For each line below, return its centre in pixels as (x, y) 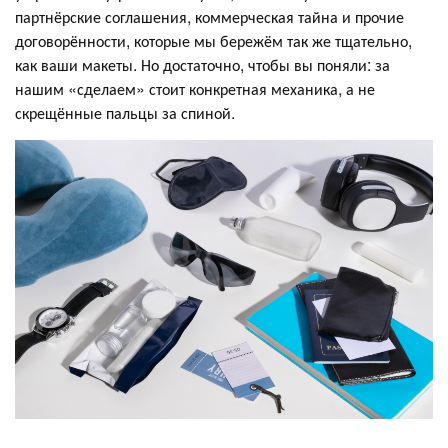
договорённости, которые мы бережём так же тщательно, (213, 40)
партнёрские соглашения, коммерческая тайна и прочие (209, 16)
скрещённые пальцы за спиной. (125, 112)
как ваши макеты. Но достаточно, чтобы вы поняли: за (202, 64)
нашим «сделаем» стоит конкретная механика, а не (195, 88)
